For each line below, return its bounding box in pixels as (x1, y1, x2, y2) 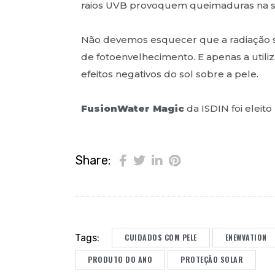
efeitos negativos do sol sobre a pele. (81, 68, 258, 80)
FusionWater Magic (81, 102, 184, 114)
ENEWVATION (225, 232, 267, 243)
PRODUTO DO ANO (88, 254, 152, 265)
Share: (76, 153, 110, 168)
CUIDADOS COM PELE (125, 232, 197, 243)
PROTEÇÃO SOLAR (180, 254, 243, 265)
